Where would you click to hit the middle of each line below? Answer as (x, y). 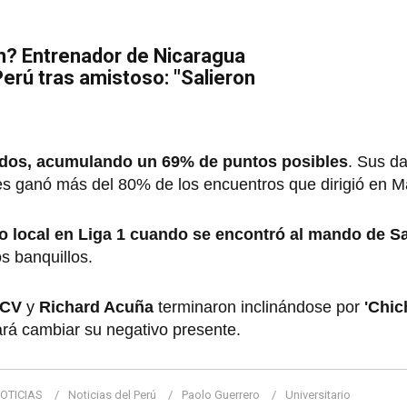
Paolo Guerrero (221, 395)
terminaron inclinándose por (261, 308)
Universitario (318, 395)
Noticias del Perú (112, 395)
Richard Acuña (99, 308)
